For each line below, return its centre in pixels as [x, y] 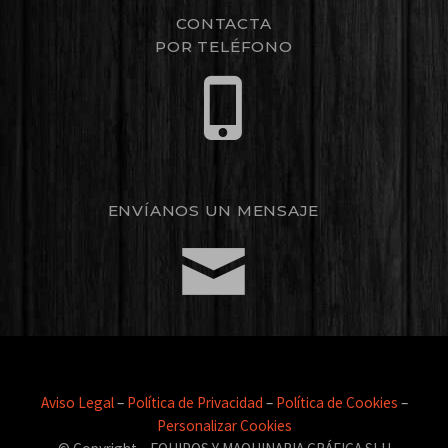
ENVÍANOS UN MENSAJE [213, 210]
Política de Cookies [336, 403]
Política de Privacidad [194, 403]
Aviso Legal [77, 403]
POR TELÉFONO [224, 47]
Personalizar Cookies [224, 426]
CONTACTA [224, 24]
